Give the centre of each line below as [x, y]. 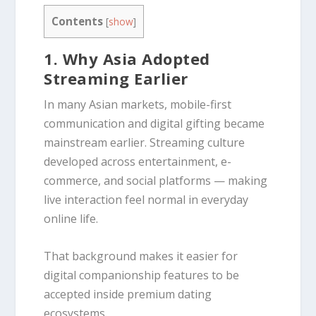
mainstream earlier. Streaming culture [145, 143]
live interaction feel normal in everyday [146, 200]
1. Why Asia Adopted [127, 59]
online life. [71, 219]
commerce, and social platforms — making [156, 181]
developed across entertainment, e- [138, 162]
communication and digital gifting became [154, 124]
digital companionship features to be [142, 275]
